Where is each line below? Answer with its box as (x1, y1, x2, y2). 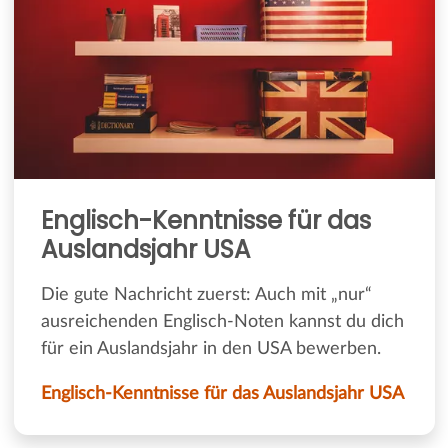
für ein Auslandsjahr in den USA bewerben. (40, 340, 381, 359)
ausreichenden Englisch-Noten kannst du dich (40, 313, 404, 332)
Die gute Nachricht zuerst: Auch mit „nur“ (40, 286, 372, 305)
